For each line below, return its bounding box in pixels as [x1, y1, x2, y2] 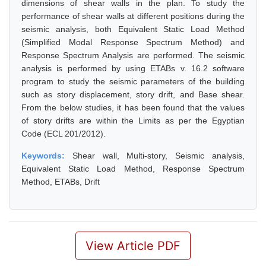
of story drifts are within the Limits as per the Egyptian [21, 116, 245, 125]
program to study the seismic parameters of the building [21, 77, 245, 86]
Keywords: [21, 151, 72, 160]
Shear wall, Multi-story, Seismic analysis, [72, 151, 245, 160]
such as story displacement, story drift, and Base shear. [21, 90, 245, 99]
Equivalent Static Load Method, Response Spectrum [21, 164, 245, 173]
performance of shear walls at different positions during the [21, 11, 245, 21]
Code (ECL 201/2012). [21, 129, 106, 138]
